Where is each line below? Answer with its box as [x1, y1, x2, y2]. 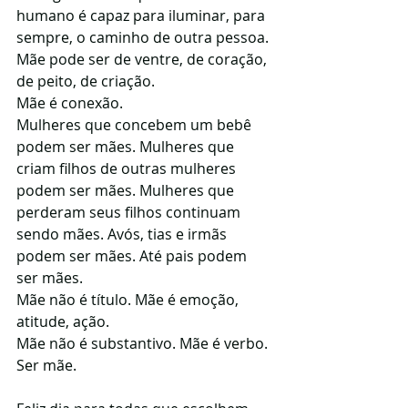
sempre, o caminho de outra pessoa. [16, 27, 269, 47]
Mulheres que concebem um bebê [16, 115, 255, 135]
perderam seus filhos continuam [16, 202, 244, 222]
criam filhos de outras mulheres [16, 158, 240, 178]
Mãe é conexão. [16, 93, 123, 113]
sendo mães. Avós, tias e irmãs [16, 224, 230, 244]
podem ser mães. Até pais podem [16, 246, 250, 266]
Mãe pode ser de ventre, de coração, [16, 49, 270, 69]
